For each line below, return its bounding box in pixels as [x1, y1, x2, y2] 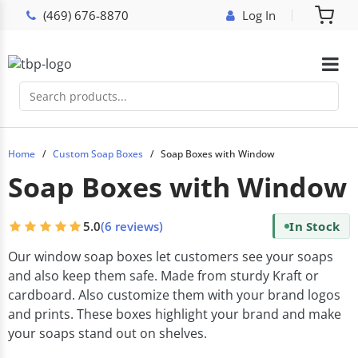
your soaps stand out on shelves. [8, 324, 207, 342]
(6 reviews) [100, 218, 163, 234]
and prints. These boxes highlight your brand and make [8, 305, 341, 323]
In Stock [289, 218, 340, 234]
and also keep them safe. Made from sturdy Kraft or [8, 267, 319, 284]
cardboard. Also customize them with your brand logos [8, 286, 340, 304]
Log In [242, 7, 276, 23]
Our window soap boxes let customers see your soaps [8, 248, 333, 265]
